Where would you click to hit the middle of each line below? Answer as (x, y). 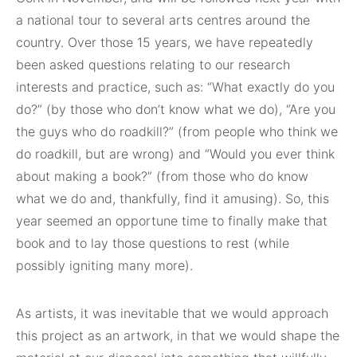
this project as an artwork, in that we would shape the (178, 335)
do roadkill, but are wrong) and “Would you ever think (175, 154)
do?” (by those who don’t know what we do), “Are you (176, 109)
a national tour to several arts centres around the (163, 20)
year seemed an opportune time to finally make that (172, 221)
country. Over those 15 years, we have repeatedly (165, 42)
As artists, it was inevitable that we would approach (172, 313)
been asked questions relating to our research (153, 65)
